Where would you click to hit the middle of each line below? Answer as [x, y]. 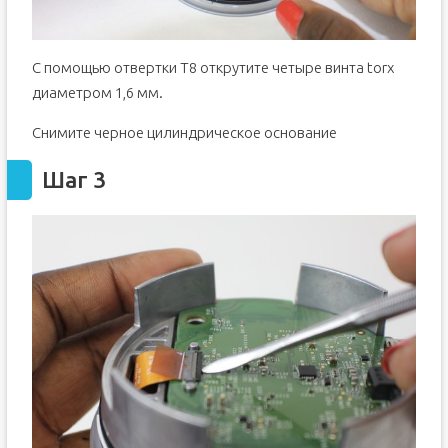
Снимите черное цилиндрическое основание [184, 133]
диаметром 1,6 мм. [97, 93]
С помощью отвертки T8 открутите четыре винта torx [212, 68]
